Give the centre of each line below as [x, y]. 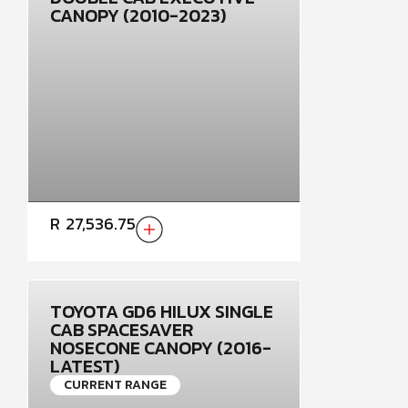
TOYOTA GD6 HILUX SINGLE [162, 311]
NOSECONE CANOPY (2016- [161, 348]
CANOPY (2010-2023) [138, 15]
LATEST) [85, 366]
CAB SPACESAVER [122, 330]
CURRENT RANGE [115, 385]
